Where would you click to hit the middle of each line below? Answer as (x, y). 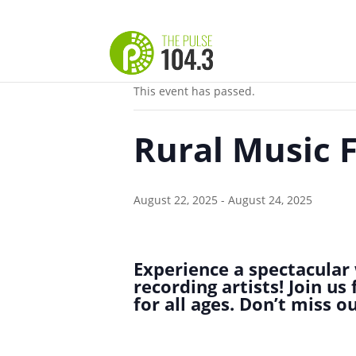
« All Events (170, 41)
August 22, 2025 (176, 200)
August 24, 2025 (270, 200)
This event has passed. (194, 91)
